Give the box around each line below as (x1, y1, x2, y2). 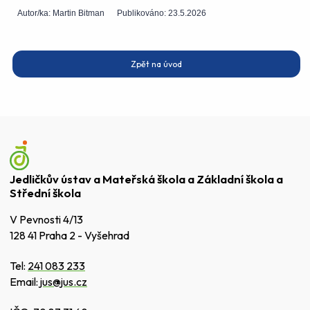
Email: (10, 275, 40, 289)
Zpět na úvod (131, 59, 183, 70)
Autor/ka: (17, 8, 53, 18)
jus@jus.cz (40, 275, 87, 289)
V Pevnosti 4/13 (10, 212, 83, 227)
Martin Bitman (53, 8, 105, 18)
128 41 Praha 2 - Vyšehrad (10, 228, 129, 243)
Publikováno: (116, 8, 168, 18)
